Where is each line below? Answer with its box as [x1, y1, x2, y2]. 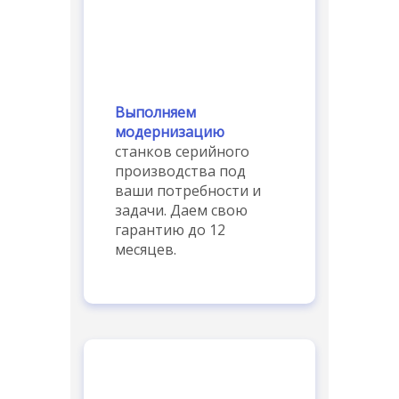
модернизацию [115, 121, 224, 142]
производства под [115, 160, 246, 181]
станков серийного [115, 141, 249, 161]
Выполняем [115, 102, 196, 122]
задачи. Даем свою [115, 199, 248, 220]
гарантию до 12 [115, 219, 225, 240]
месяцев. [115, 239, 176, 259]
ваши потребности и [115, 180, 261, 200]
